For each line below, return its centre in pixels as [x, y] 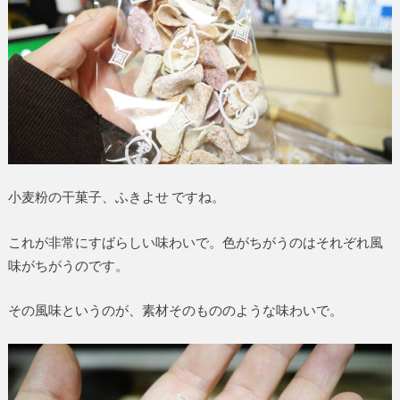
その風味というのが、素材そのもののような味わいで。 [175, 310]
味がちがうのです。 [68, 265]
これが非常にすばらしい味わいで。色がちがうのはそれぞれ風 [195, 242]
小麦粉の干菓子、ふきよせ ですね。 [116, 197]
